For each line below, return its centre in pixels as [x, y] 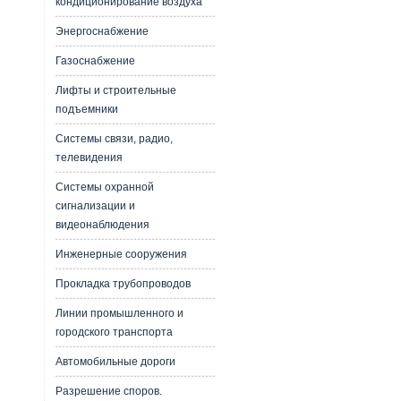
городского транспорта [114, 332]
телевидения [89, 158]
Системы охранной [104, 187]
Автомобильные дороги [115, 362]
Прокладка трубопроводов [123, 284]
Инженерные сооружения [121, 254]
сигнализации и [95, 206]
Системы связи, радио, [114, 139]
